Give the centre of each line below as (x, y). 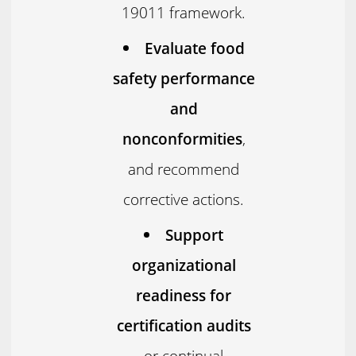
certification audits (184, 326)
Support (195, 235)
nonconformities (182, 139)
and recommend (184, 169)
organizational (184, 265)
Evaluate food (194, 48)
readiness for (184, 296)
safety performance (184, 79)
